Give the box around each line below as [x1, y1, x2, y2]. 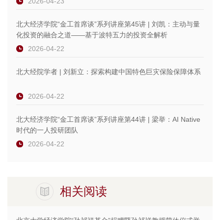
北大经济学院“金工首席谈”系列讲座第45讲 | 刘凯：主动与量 [16, 20, 200, 28]
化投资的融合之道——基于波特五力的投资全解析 [16, 31, 167, 39]
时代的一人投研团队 [16, 126, 78, 135]
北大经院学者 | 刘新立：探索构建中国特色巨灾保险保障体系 [16, 68, 201, 76]
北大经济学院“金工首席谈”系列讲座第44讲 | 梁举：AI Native [16, 115, 200, 124]
